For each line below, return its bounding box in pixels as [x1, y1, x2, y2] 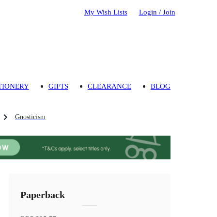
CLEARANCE [87, 82, 131, 91]
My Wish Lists [84, 7, 127, 16]
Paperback [20, 190, 65, 201]
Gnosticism [15, 113, 46, 121]
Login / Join [139, 7, 175, 16]
